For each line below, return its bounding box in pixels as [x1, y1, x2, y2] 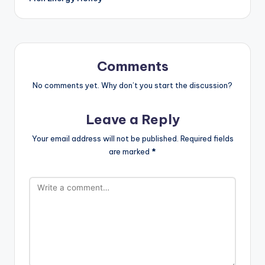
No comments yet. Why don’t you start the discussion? [33, 80, 232, 90]
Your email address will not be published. [31, 133, 179, 143]
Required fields [180, 133, 234, 143]
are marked [109, 146, 151, 156]
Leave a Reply [85, 111, 180, 128]
